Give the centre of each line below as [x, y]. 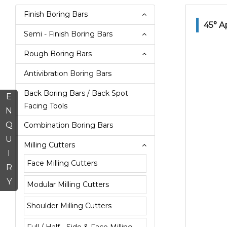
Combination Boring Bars [68, 125]
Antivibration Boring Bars [68, 73]
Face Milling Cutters [62, 163]
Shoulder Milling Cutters [69, 206]
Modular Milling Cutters [68, 185]
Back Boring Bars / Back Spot [76, 93]
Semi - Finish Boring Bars [68, 34]
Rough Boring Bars [58, 53]
